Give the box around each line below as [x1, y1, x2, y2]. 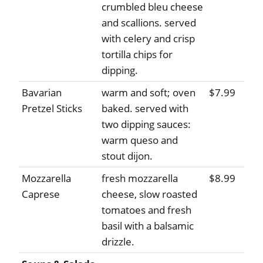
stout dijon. [102, 149, 153, 163]
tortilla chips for [102, 48, 173, 62]
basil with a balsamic [102, 219, 194, 233]
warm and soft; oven [102, 86, 195, 100]
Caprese [22, 187, 60, 201]
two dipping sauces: [102, 117, 191, 131]
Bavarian [22, 86, 62, 100]
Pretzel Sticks [22, 102, 82, 116]
